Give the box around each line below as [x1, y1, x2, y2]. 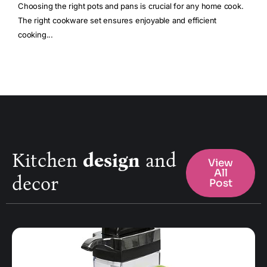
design [83, 149, 145, 173]
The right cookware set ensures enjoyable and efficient [18, 15, 217, 26]
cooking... [18, 30, 53, 40]
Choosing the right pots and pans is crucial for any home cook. [18, 1, 244, 11]
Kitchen [12, 149, 83, 173]
